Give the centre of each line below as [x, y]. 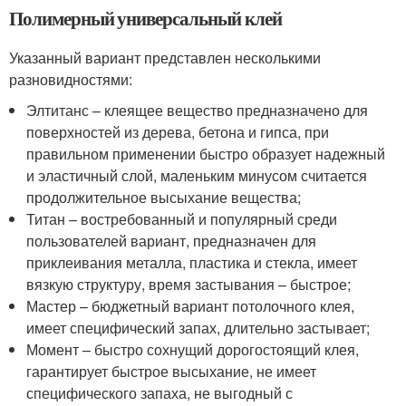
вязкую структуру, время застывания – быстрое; [189, 284]
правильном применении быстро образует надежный [206, 153]
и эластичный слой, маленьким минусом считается [197, 175]
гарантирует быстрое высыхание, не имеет [172, 371]
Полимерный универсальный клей [145, 18]
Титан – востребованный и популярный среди [182, 218]
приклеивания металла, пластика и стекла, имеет [192, 262]
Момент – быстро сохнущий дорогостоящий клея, [193, 349]
